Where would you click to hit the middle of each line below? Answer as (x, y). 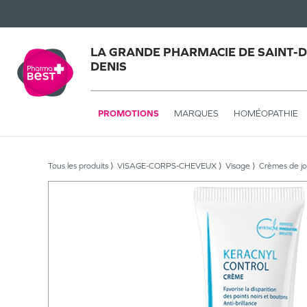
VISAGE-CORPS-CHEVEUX (167, 166)
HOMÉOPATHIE (266, 113)
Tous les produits (78, 166)
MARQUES (196, 113)
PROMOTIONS (128, 113)
